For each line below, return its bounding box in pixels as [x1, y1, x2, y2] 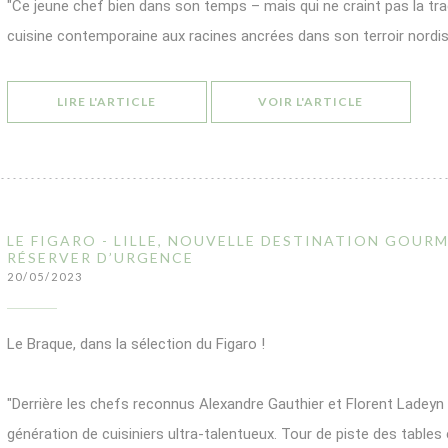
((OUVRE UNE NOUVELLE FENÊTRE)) [155, 93, 392, 108]
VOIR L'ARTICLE [258, 94, 363, 109]
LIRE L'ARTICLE [57, 94, 156, 109]
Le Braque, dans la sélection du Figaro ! [6, 335, 265, 353]
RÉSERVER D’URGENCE [6, 249, 194, 266]
